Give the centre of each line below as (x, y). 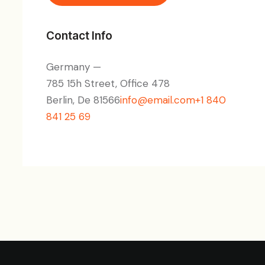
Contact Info (79, 35)
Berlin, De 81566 (83, 100)
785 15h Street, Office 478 (108, 84)
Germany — (74, 67)
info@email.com (158, 100)
